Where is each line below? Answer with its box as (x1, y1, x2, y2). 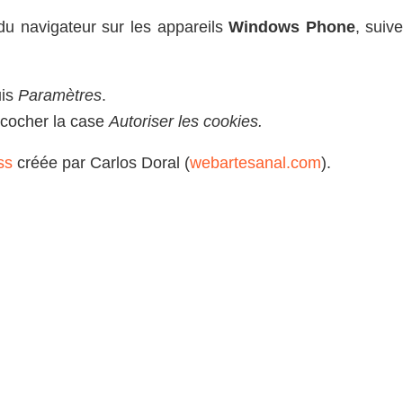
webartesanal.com (190, 154, 321, 173)
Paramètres (18, 85, 102, 104)
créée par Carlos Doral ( (13, 154, 190, 173)
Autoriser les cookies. (109, 112, 263, 130)
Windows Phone (228, 18, 355, 37)
